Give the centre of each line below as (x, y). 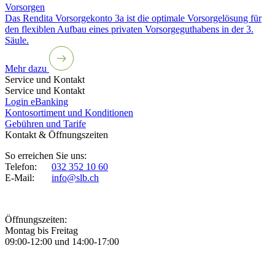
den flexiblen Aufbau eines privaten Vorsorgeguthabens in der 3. (129, 29)
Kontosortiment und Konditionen (69, 113)
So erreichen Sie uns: (46, 156)
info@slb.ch (75, 178)
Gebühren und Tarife (45, 124)
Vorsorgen (25, 7)
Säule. (17, 41)
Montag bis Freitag (41, 231)
